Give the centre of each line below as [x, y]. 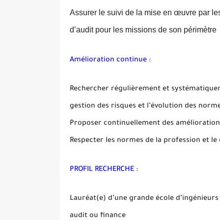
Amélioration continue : [110, 60]
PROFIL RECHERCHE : [104, 170]
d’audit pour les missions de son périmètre [143, 29]
